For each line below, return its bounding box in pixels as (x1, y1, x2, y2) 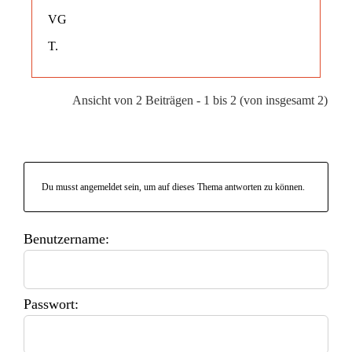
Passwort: (24, 295, 79, 312)
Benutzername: (24, 230, 109, 247)
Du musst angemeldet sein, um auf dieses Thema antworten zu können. (42, 181, 305, 192)
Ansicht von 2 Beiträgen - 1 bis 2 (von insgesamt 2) (72, 93, 328, 107)
